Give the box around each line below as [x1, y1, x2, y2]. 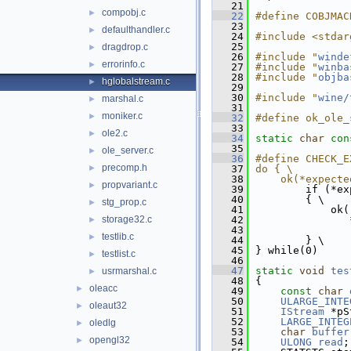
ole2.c [102, 128, 128, 139]
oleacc [89, 283, 118, 294]
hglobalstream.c [102, 76, 170, 87]
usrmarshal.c [102, 266, 157, 277]
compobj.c [102, 7, 146, 18]
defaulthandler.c [102, 24, 170, 35]
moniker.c [102, 110, 143, 121]
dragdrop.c [102, 42, 148, 52]
